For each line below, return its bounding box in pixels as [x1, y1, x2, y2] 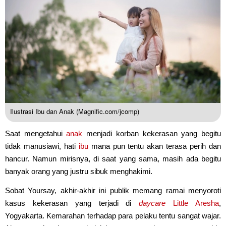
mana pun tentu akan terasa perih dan [88, 141, 221, 150]
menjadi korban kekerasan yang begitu [82, 129, 221, 138]
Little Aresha [173, 198, 219, 207]
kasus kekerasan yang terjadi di [5, 198, 139, 207]
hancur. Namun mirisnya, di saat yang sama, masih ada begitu [5, 154, 221, 163]
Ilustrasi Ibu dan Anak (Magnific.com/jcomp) [10, 106, 139, 116]
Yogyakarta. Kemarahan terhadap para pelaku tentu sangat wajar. [5, 211, 221, 220]
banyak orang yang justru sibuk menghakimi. [5, 166, 152, 176]
